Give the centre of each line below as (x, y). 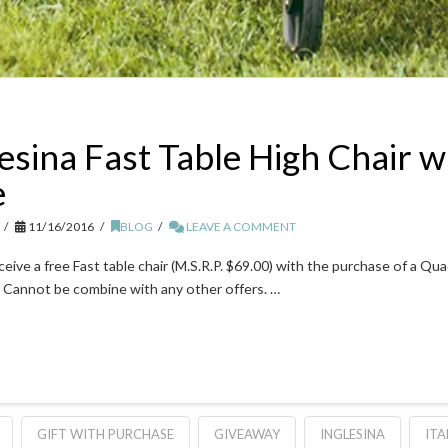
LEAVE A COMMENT (240, 226)
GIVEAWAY (246, 433)
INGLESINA (352, 433)
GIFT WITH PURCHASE (105, 433)
